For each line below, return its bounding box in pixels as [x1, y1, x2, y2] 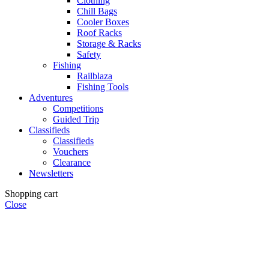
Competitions [53, 103, 103, 113]
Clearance [53, 157, 91, 168]
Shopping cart [5, 188, 58, 199]
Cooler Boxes [77, 16, 129, 27]
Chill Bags [77, 5, 117, 16]
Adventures [29, 92, 73, 103]
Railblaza [77, 70, 112, 81]
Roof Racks [77, 27, 122, 38]
